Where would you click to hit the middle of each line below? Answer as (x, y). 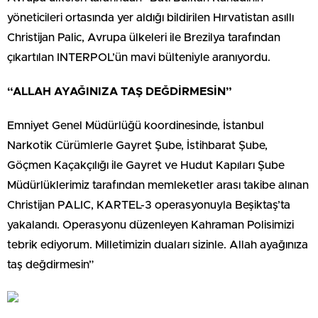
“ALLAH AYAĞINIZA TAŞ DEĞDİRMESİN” (120, 92)
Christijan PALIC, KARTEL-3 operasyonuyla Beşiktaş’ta (149, 205)
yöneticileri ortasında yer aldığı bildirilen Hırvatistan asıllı (150, 18)
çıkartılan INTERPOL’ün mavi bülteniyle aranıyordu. (139, 57)
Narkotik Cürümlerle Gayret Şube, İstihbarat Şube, (137, 146)
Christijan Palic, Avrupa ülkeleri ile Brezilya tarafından (144, 38)
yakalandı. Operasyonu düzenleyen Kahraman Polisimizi (150, 225)
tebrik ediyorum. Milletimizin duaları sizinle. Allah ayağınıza (158, 245)
